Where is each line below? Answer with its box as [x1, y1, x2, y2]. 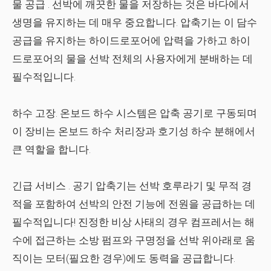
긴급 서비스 [12, 180, 66, 192]
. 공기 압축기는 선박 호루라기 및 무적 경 [66, 180, 252, 192]
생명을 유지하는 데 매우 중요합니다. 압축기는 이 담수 [12, 16, 257, 28]
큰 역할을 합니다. [12, 143, 91, 155]
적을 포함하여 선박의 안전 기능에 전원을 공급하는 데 [12, 198, 255, 210]
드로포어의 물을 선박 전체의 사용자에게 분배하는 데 [12, 53, 253, 65]
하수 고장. [12, 107, 60, 119]
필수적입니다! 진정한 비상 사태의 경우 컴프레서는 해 [12, 216, 255, 228]
